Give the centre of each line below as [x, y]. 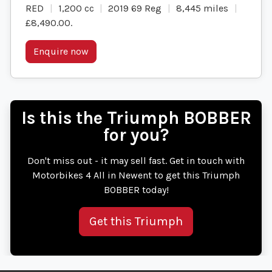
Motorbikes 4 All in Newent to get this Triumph [136, 175]
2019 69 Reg [135, 8]
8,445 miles [202, 8]
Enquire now [61, 52]
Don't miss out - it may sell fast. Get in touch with [136, 161]
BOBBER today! [136, 190]
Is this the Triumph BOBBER [136, 118]
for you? [136, 135]
